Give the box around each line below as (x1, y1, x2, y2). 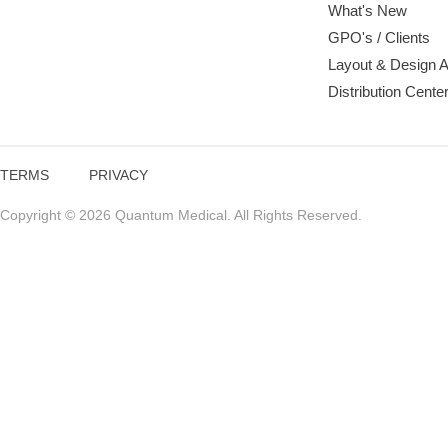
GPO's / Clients (328, 29, 431, 46)
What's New (328, 2, 408, 19)
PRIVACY (89, 167, 148, 183)
